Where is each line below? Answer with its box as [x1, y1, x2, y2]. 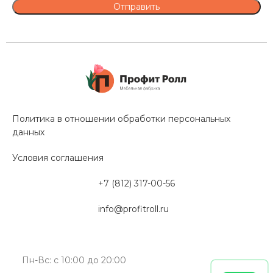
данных [12, 127, 45, 138]
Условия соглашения [12, 152, 104, 164]
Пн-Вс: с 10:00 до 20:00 [21, 255, 126, 266]
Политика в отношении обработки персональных [12, 113, 231, 125]
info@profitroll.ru [98, 204, 169, 215]
